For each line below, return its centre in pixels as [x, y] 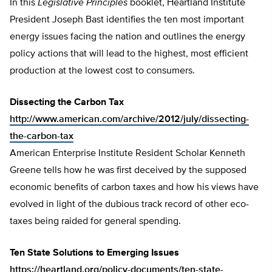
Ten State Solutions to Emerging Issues [94, 253]
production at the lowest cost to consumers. [104, 71]
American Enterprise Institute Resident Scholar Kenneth [127, 154]
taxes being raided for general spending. [97, 222]
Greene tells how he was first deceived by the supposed [128, 171]
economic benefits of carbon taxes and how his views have [134, 188]
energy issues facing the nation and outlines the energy [127, 37]
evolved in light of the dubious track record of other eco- [129, 205]
